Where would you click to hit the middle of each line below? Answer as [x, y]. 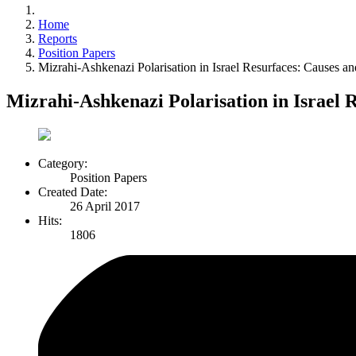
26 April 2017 [105, 206]
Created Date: [73, 192]
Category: [63, 163]
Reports [58, 39]
